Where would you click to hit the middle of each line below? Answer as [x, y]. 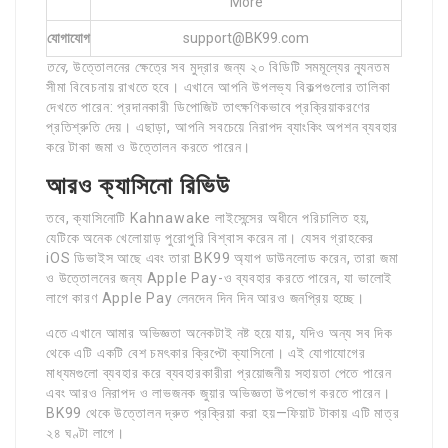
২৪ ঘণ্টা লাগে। [85, 433]
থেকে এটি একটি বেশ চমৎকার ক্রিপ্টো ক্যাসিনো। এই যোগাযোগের [206, 353]
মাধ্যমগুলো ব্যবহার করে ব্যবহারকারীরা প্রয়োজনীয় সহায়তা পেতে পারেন [219, 373]
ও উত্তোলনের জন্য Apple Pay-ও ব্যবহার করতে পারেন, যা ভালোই [219, 278]
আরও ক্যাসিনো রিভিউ [138, 186]
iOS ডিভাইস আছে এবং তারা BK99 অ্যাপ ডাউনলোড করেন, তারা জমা [222, 258]
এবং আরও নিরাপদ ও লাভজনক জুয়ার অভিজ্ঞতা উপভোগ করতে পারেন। [218, 393]
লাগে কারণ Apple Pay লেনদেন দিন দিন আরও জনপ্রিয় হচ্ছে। [205, 298]
